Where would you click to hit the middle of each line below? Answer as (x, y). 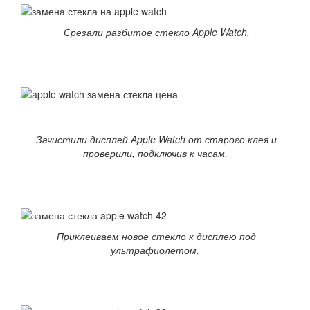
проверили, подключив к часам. (155, 153)
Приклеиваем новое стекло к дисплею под (155, 236)
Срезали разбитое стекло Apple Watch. (155, 32)
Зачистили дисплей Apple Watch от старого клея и (155, 139)
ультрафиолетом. (155, 250)
